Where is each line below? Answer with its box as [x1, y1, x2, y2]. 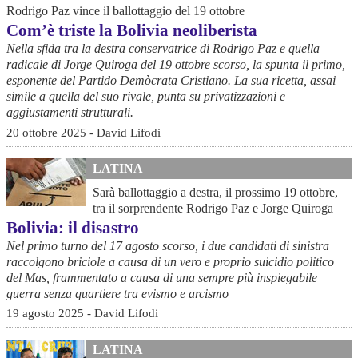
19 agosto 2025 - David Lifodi [6, 306, 158, 320]
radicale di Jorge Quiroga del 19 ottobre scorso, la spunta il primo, [6, 58, 345, 72]
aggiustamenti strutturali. [6, 105, 133, 120]
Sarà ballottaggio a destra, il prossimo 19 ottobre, [93, 185, 338, 199]
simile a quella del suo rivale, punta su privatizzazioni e [6, 89, 285, 104]
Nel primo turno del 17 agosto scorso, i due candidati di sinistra [6, 238, 329, 253]
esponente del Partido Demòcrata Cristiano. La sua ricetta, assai [6, 74, 336, 88]
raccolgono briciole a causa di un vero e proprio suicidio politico [6, 254, 334, 268]
